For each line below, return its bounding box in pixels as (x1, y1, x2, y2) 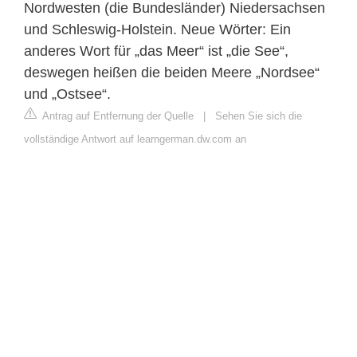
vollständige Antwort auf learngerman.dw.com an (24, 132, 246, 145)
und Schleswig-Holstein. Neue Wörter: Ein (24, 21, 291, 37)
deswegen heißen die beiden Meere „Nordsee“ (24, 64, 320, 80)
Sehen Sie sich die (215, 109, 302, 122)
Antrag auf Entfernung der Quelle (40, 109, 194, 122)
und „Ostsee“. (24, 85, 111, 102)
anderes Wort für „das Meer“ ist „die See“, (24, 42, 288, 59)
